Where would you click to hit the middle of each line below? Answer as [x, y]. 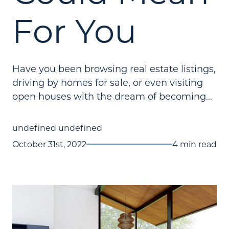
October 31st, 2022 [49, 144]
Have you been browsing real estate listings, [114, 68]
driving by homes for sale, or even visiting [108, 82]
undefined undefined [57, 128]
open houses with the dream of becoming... [112, 96]
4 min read [194, 144]
